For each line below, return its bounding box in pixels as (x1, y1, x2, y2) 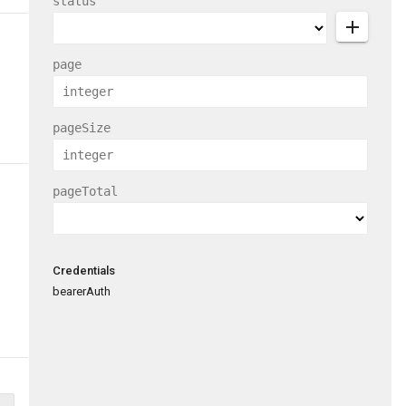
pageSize (53, 121, 111, 135)
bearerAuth (53, 285, 111, 298)
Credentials (53, 264, 115, 277)
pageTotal (53, 184, 118, 198)
